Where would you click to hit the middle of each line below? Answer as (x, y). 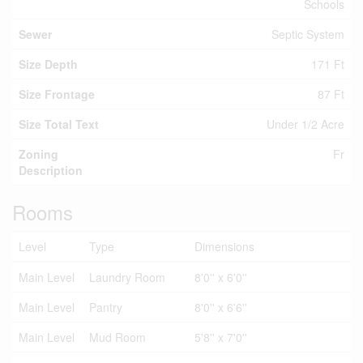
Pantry (106, 307)
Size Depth (48, 64)
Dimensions (224, 247)
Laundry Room (127, 278)
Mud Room (117, 337)
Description (51, 171)
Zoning (38, 154)
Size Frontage (57, 94)
